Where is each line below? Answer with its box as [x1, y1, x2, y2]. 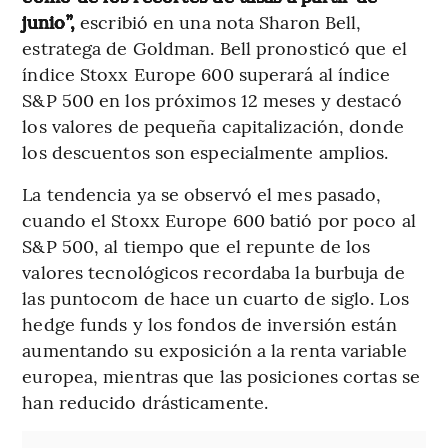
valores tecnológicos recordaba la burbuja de [22, 258, 405, 284]
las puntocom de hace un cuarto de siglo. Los [22, 284, 409, 310]
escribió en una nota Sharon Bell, [75, 8, 362, 34]
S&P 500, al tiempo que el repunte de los [22, 232, 371, 258]
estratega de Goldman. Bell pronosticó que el [22, 34, 407, 60]
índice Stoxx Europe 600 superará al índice [22, 60, 391, 86]
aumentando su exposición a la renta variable [22, 336, 407, 362]
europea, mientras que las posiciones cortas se [22, 362, 420, 388]
